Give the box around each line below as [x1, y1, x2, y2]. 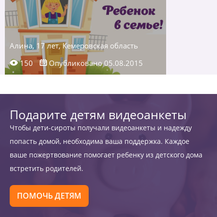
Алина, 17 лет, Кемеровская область [10, 41, 138, 50]
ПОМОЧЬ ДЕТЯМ [17, 190, 81, 201]
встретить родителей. [10, 164, 83, 173]
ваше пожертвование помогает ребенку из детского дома [10, 150, 202, 159]
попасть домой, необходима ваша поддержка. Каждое [10, 137, 189, 146]
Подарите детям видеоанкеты [10, 106, 186, 123]
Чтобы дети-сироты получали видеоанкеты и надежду [10, 123, 192, 132]
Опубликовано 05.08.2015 [47, 58, 143, 68]
